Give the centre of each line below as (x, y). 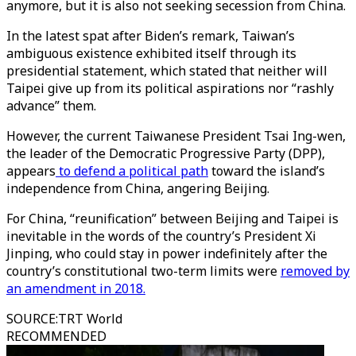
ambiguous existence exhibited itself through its (151, 53)
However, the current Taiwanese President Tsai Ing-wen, (176, 136)
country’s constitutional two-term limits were (143, 271)
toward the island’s (267, 171)
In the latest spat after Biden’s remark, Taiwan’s (151, 36)
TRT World (90, 319)
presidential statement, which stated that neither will (167, 71)
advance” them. (53, 106)
